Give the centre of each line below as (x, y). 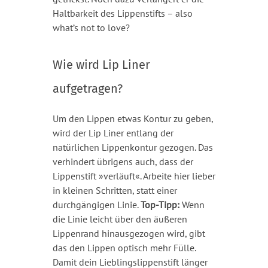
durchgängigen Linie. (96, 204)
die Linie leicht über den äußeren (120, 219)
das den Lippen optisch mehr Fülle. (124, 247)
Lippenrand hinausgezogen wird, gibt (129, 233)
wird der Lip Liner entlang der (113, 133)
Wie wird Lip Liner (101, 64)
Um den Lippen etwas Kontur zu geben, (133, 118)
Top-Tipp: (160, 204)
